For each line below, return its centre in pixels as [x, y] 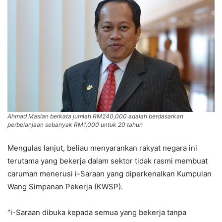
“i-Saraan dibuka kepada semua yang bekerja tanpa [97, 213]
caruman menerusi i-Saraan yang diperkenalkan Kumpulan [110, 174]
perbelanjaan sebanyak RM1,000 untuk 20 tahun [75, 125]
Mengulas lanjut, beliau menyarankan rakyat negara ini [102, 148]
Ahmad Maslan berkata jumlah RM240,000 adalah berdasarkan [95, 116]
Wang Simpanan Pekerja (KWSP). [65, 187]
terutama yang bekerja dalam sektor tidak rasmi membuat [108, 161]
